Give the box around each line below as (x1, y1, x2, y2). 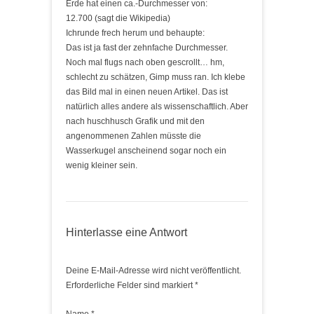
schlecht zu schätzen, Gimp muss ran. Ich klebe (66, 72, 245, 82)
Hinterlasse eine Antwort (66, 226, 187, 238)
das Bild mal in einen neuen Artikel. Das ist (66, 87, 228, 97)
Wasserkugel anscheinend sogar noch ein (66, 146, 226, 156)
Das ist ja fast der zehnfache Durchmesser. (66, 43, 228, 53)
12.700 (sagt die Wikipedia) (66, 13, 170, 23)
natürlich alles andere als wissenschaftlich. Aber (66, 102, 248, 111)
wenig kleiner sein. (66, 161, 137, 170)
